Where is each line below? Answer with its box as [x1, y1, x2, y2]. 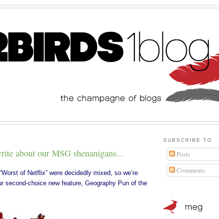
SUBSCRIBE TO [163, 137, 213, 143]
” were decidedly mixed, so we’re [45, 169, 138, 176]
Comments [175, 166, 205, 175]
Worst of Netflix [1, 169, 45, 176]
